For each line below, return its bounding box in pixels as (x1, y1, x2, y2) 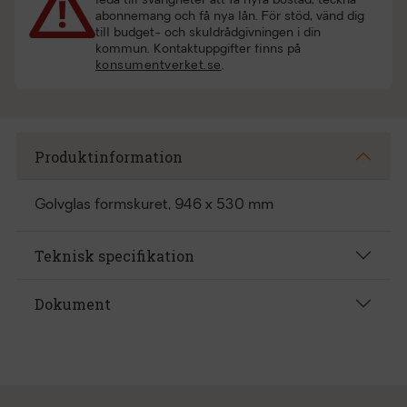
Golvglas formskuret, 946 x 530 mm (35, 198, 273, 213)
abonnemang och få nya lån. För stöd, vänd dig (94, 10, 364, 24)
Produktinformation (35, 146, 183, 166)
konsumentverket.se (94, 59, 222, 73)
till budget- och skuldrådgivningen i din (94, 26, 321, 40)
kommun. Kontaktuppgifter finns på (94, 43, 301, 56)
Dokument (35, 293, 111, 313)
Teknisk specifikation (35, 245, 194, 265)
